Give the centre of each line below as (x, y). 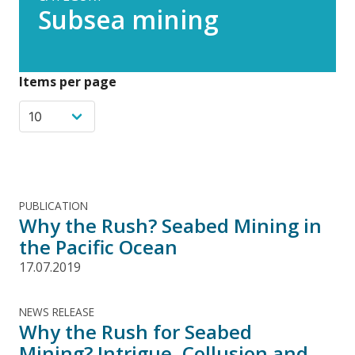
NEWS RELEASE (57, 311)
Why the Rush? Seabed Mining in (170, 225)
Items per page (68, 81)
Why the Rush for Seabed (136, 331)
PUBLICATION (53, 205)
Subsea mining (128, 19)
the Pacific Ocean (98, 246)
